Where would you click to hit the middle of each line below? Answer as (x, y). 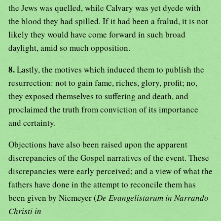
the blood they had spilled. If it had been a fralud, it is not (108, 21)
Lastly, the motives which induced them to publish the (110, 70)
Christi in (25, 211)
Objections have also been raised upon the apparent (98, 145)
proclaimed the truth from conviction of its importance (103, 110)
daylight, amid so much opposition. (69, 48)
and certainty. (32, 123)
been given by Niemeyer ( (53, 198)
